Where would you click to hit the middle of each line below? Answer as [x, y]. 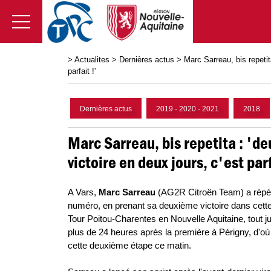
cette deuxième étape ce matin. [129, 245]
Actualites [92, 60]
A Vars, [83, 192]
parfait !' [82, 71]
